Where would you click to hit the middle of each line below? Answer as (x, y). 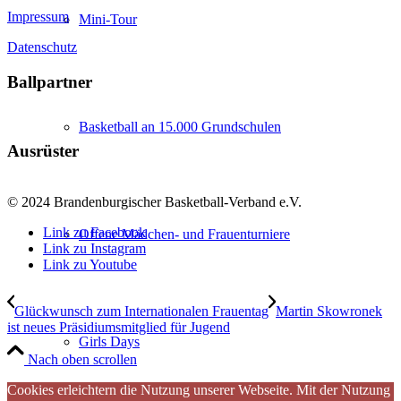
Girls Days (109, 341)
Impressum (38, 16)
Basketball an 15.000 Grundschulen (180, 127)
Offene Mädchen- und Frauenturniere (184, 234)
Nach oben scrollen (82, 359)
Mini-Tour (108, 19)
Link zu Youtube (90, 264)
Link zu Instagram (94, 248)
